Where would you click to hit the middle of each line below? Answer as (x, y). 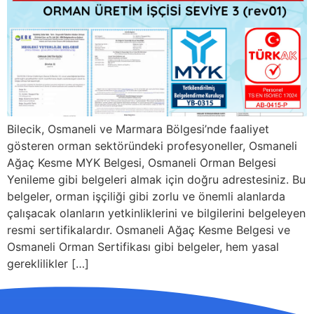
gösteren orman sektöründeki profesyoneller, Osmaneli (152, 146)
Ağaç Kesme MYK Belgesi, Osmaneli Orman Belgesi (142, 163)
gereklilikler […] (48, 264)
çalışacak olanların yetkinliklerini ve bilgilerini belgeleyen (156, 213)
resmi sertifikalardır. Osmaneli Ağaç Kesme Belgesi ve (149, 230)
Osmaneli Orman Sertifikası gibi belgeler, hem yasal (143, 247)
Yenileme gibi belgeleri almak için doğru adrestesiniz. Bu (156, 179)
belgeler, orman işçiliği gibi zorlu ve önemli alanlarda (146, 196)
